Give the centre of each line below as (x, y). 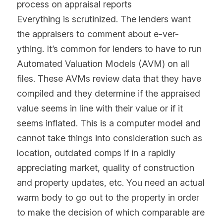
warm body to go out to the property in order (108, 198)
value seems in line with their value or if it (100, 109)
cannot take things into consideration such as (110, 138)
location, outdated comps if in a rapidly (96, 153)
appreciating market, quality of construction (106, 168)
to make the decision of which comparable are (111, 213)
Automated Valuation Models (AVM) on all (103, 64)
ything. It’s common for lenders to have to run (109, 49)
